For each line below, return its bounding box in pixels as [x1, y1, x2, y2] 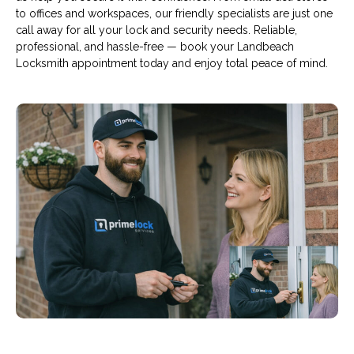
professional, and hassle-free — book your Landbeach [16, 40, 294, 54]
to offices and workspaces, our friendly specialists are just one [16, 7, 333, 21]
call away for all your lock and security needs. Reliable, [16, 24, 297, 37]
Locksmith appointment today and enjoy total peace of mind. [16, 57, 328, 70]
